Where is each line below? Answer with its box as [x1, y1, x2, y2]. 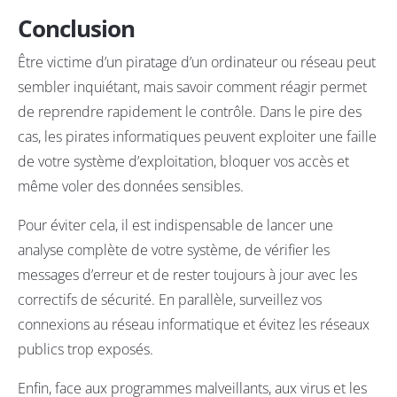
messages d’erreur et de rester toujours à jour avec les [18, 265, 357, 285]
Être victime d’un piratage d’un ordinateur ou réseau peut [18, 52, 376, 73]
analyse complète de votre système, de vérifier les [18, 240, 330, 261]
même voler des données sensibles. [18, 176, 244, 197]
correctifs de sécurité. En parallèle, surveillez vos [18, 290, 322, 310]
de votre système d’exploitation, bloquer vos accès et [18, 152, 349, 172]
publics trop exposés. [18, 339, 153, 360]
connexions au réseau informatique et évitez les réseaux [18, 315, 370, 335]
